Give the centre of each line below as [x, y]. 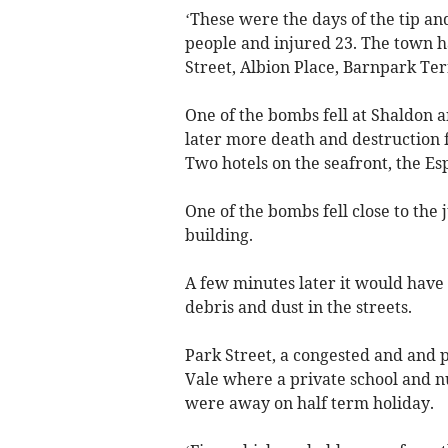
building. [218, 235]
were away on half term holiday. [309, 403]
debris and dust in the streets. [298, 307]
